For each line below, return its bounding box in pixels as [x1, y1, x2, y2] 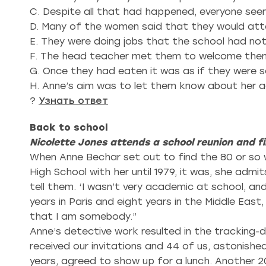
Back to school [30, 122, 108, 133]
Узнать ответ [39, 95, 108, 106]
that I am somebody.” [30, 211, 137, 222]
